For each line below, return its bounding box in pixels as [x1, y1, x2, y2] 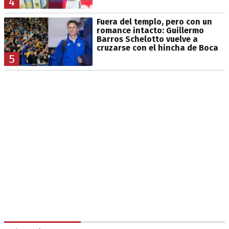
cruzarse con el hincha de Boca [96, 43, 218, 53]
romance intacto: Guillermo [96, 26, 204, 36]
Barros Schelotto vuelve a [96, 34, 198, 44]
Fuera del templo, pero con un [96, 17, 212, 27]
